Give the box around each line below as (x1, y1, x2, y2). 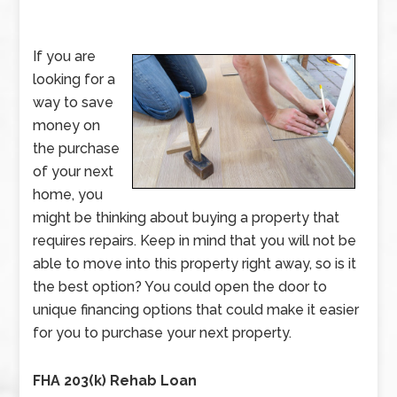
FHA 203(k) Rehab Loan (33, 372, 198, 389)
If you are (33, 48, 97, 65)
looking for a (33, 71, 116, 88)
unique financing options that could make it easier (33, 301, 360, 318)
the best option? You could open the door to (33, 278, 328, 295)
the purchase (33, 140, 121, 157)
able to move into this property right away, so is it (33, 255, 357, 272)
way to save (33, 94, 114, 111)
